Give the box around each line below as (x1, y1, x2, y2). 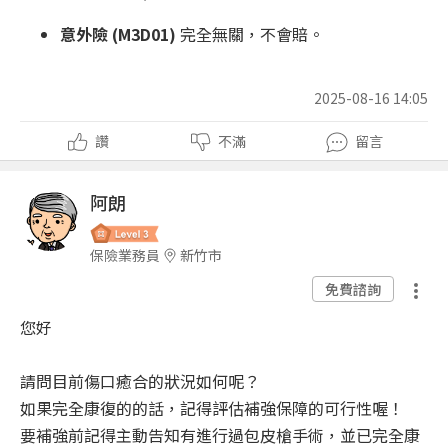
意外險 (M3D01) (60, 22, 176, 47)
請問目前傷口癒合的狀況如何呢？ (20, 369, 260, 394)
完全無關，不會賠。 (176, 22, 324, 47)
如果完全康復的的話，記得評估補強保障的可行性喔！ (20, 396, 404, 421)
